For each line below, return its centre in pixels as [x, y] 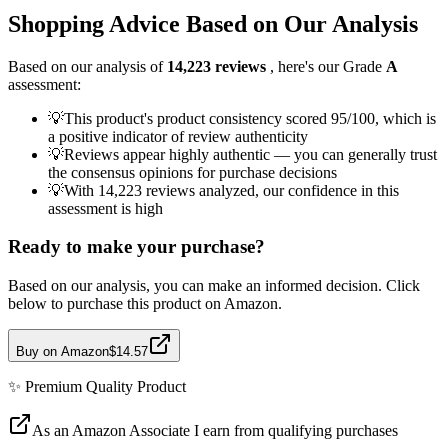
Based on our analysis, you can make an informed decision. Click [214, 286]
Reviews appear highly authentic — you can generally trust [250, 154]
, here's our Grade [328, 66]
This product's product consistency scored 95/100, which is [250, 118]
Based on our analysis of [87, 66]
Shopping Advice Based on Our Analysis [213, 23]
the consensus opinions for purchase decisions [192, 172]
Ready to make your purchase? [136, 247]
